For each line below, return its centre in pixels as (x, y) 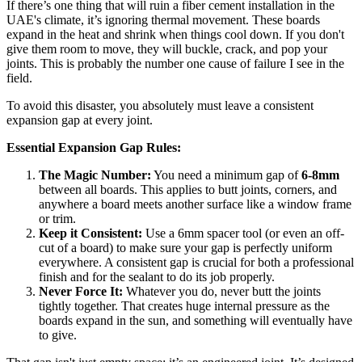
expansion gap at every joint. (80, 120)
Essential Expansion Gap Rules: (94, 147)
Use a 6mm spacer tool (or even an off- (243, 233)
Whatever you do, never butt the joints (222, 291)
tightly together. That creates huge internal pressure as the (184, 305)
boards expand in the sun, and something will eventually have (196, 320)
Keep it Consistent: (90, 233)
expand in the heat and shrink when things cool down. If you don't (175, 34)
